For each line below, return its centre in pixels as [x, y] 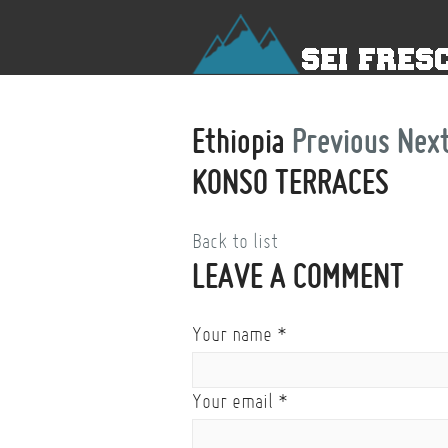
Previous [341, 140]
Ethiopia [242, 140]
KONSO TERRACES [290, 181]
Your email [232, 401]
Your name [232, 334]
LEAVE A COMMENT [298, 275]
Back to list [235, 241]
